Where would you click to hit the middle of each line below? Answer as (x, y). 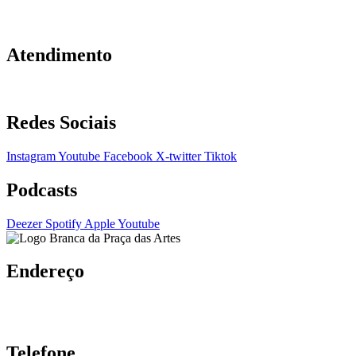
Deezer (24, 223)
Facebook (128, 156)
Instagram (31, 156)
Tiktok (221, 156)
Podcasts (42, 190)
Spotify (64, 223)
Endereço (45, 271)
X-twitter (178, 156)
